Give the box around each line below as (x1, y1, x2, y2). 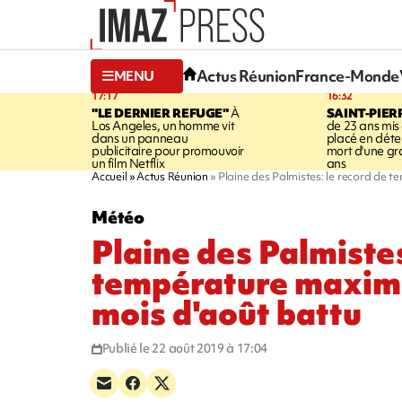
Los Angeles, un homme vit (92, 117, 235, 134)
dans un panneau (92, 129, 188, 146)
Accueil (92, 168, 127, 184)
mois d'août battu (92, 291, 362, 336)
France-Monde (295, 66, 399, 87)
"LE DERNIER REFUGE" (92, 104, 229, 121)
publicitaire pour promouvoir (92, 142, 245, 159)
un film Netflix (92, 154, 165, 171)
